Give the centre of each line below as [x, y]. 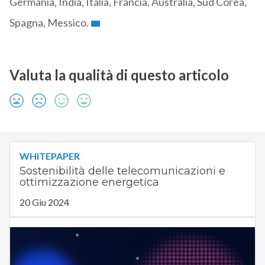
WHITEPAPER [49, 156]
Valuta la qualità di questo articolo [119, 75]
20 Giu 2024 [44, 202]
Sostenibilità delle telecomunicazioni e [122, 171]
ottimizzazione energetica [89, 182]
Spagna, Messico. [49, 23]
